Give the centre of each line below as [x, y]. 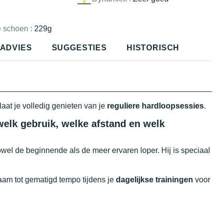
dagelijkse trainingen [154, 180]
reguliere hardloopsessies [155, 106]
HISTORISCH [153, 47]
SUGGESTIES [79, 47]
